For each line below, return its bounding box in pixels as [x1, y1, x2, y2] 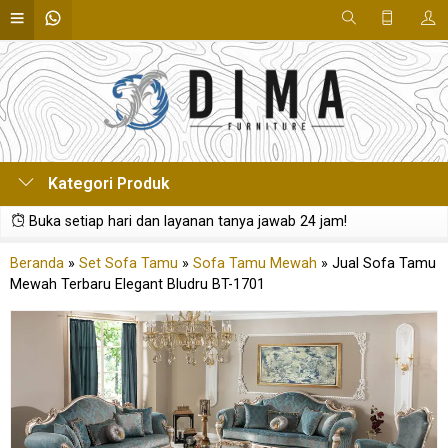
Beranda [10, 255, 64, 272]
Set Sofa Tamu [79, 255, 178, 272]
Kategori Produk [44, 174, 170, 193]
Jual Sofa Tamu [332, 255, 436, 272]
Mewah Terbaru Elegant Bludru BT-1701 [10, 276, 265, 293]
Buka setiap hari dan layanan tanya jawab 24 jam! [25, 213, 347, 230]
